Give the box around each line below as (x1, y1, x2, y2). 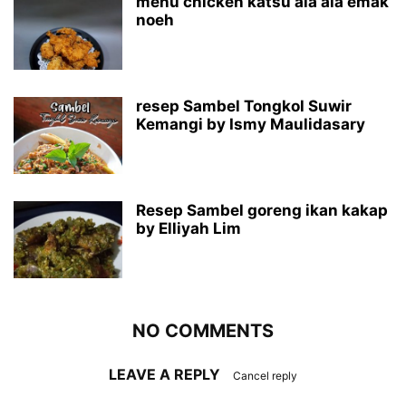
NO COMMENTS (132, 319, 274, 342)
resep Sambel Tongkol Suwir (136, 96, 352, 115)
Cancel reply (233, 368, 297, 382)
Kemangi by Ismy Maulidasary (136, 114, 365, 133)
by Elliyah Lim (136, 218, 241, 237)
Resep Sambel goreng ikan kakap (136, 200, 388, 219)
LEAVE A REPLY (109, 364, 224, 383)
